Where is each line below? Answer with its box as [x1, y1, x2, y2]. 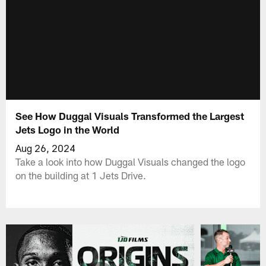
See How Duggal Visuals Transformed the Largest [15, 109, 245, 122]
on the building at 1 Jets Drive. [15, 169, 147, 181]
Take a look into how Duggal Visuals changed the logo [15, 155, 246, 167]
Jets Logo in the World [15, 123, 120, 135]
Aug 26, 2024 [15, 141, 76, 154]
